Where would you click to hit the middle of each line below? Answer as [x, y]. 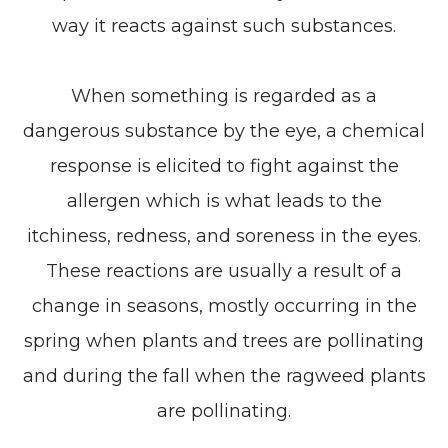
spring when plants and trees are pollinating [224, 340]
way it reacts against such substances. [224, 25]
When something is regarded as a [224, 95]
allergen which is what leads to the [224, 200]
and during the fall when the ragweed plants [224, 375]
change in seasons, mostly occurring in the [224, 305]
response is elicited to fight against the [224, 165]
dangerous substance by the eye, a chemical [224, 130]
